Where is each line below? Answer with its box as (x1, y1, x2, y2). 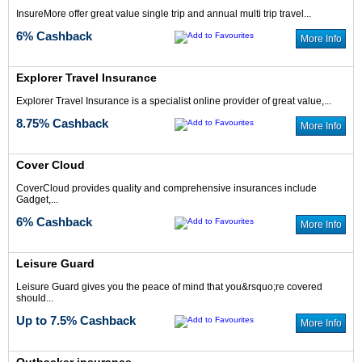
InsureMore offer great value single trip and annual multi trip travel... (15, 8, 311, 19)
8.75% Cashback (15, 116, 108, 130)
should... (15, 293, 53, 304)
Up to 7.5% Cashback (15, 314, 136, 327)
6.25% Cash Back (78, 330, 173, 343)
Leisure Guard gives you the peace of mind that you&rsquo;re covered (15, 281, 322, 293)
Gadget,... (15, 194, 58, 205)
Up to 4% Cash (84, 90, 166, 103)
